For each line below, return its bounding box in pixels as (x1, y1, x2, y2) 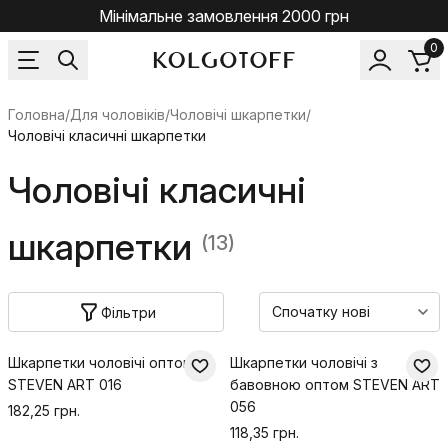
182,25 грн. (8, 402, 80, 419)
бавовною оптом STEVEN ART (230, 376, 440, 393)
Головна (8, 106, 65, 123)
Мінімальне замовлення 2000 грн (99, 6, 349, 26)
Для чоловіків (70, 106, 165, 123)
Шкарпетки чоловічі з (230, 354, 378, 371)
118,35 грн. (230, 424, 299, 441)
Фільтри (100, 303, 156, 321)
